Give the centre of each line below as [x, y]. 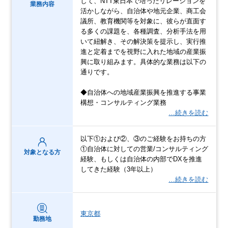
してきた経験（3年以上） [119, 169]
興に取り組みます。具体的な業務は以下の [144, 62]
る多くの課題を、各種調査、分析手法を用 [144, 31]
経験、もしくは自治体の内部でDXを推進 [141, 159]
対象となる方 [42, 152]
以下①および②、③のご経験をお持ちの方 [144, 138]
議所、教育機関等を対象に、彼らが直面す [144, 21]
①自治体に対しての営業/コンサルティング [145, 149]
